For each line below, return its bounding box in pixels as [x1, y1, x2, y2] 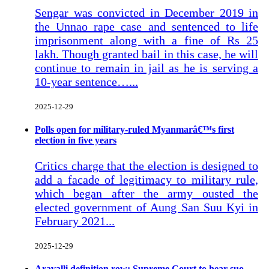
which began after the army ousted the [35, 186, 258, 200]
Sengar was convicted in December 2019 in [35, 6, 258, 20]
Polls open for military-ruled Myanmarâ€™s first [35, 124, 234, 135]
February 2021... [35, 214, 115, 228]
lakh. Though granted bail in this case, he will [35, 47, 258, 61]
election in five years [35, 135, 116, 146]
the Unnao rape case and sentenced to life [35, 20, 258, 34]
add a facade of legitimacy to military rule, [35, 172, 258, 186]
